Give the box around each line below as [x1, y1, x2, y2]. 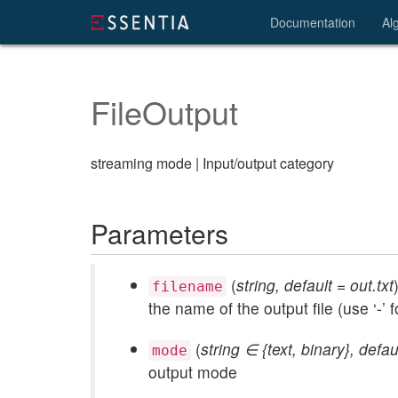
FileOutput [91, 89, 238, 134]
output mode [148, 361, 237, 383]
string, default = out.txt [236, 274, 394, 296]
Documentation [270, 13, 355, 31]
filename [152, 278, 223, 295]
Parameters [91, 214, 228, 252]
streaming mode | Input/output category [91, 153, 334, 173]
